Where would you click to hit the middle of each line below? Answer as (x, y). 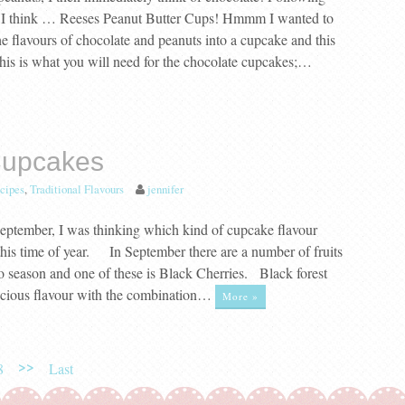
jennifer (165, 189)
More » (240, 296)
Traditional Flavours (76, 189)
